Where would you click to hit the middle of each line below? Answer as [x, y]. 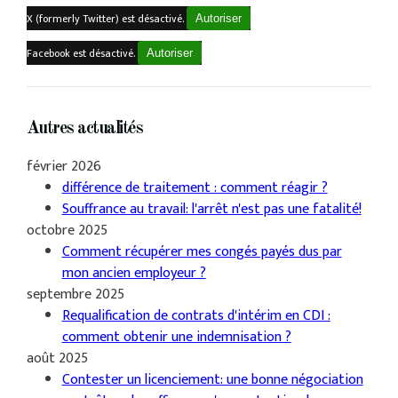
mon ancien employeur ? [134, 274]
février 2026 [64, 167]
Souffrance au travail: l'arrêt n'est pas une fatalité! [211, 210]
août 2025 [57, 359]
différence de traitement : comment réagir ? [195, 188]
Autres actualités [84, 129]
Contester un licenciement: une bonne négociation [212, 380]
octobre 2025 [67, 231]
